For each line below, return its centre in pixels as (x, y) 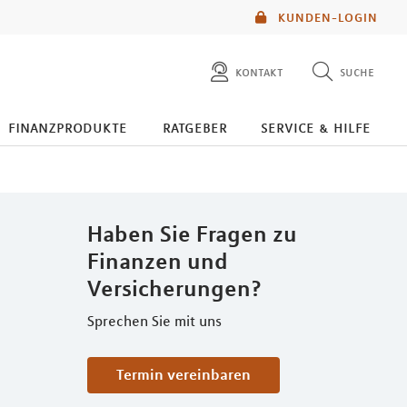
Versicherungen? (174, 288)
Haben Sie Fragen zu (192, 233)
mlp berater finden (242, 160)
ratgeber (194, 127)
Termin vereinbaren (187, 374)
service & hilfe (315, 127)
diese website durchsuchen (269, 123)
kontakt (259, 72)
